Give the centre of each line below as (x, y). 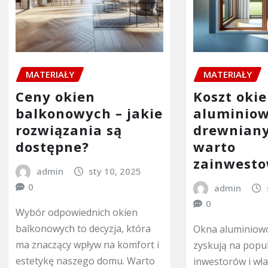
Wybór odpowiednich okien (77, 212)
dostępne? (52, 146)
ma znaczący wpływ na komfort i (87, 244)
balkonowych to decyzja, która (83, 228)
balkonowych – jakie (89, 113)
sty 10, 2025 (115, 171)
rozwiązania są (69, 130)
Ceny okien (55, 96)
